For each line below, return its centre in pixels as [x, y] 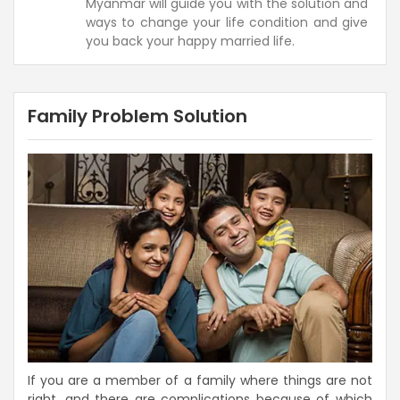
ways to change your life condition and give [227, 22]
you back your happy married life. [190, 41]
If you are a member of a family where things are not [200, 381]
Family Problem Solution [137, 116]
